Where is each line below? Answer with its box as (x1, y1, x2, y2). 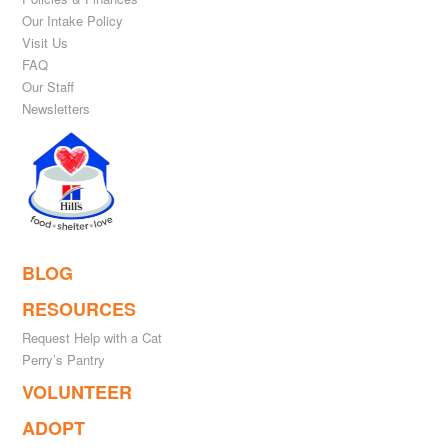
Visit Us (22, 33, 69, 52)
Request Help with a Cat (22, 328, 163, 347)
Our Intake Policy (22, 11, 124, 30)
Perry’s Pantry (22, 350, 106, 369)
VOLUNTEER (22, 379, 133, 405)
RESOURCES (22, 296, 137, 322)
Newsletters (22, 99, 91, 118)
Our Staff (22, 77, 75, 96)
